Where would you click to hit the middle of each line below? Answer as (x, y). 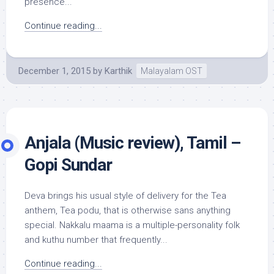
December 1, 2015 (54, 71)
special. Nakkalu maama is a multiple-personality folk (132, 225)
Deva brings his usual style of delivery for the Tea (125, 196)
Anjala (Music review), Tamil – (132, 143)
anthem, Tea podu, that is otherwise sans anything (128, 210)
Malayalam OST (172, 71)
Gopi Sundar (68, 165)
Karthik (118, 71)
